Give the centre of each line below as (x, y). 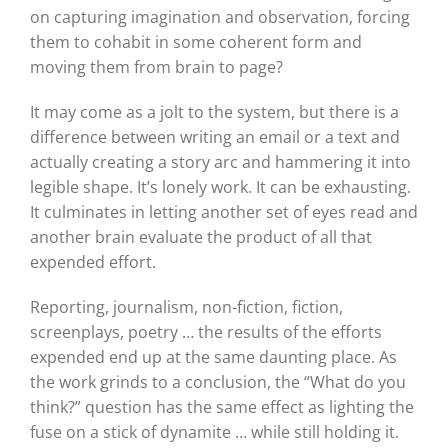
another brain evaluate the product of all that (200, 237)
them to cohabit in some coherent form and (195, 42)
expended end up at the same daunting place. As (213, 357)
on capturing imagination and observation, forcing (219, 17)
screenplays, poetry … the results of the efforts (205, 332)
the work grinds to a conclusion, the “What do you (217, 382)
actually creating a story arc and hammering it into (220, 162)
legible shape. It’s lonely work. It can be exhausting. (220, 187)
